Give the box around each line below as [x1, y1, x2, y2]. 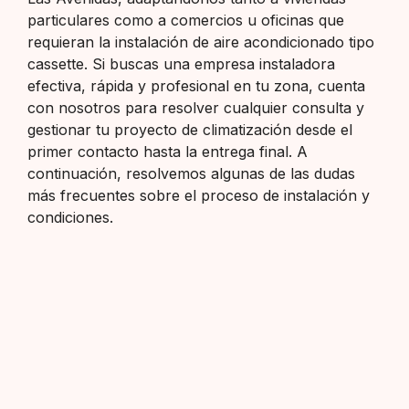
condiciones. [27, 208, 113, 227]
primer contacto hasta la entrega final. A [27, 142, 308, 162]
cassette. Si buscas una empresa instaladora [27, 55, 335, 74]
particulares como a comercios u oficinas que [27, 11, 344, 30]
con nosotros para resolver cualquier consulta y [27, 99, 364, 118]
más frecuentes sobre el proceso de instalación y [27, 186, 370, 205]
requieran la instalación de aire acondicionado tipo [27, 33, 374, 52]
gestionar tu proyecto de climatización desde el [27, 121, 352, 140]
